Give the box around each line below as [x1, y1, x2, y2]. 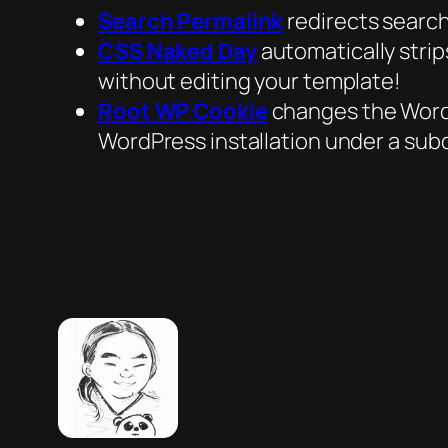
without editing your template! [98, 66, 401, 97]
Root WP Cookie [98, 96, 268, 127]
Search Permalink [98, 6, 284, 37]
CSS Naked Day [98, 36, 257, 67]
